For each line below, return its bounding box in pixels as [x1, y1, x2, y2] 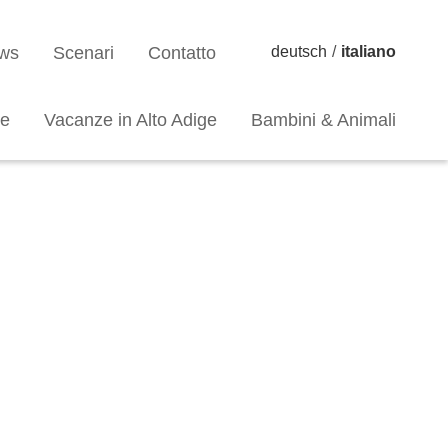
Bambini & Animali [251, 110, 396, 130]
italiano [341, 43, 396, 60]
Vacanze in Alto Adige [44, 110, 217, 130]
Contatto [148, 43, 216, 63]
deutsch [271, 43, 327, 60]
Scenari [53, 43, 114, 63]
